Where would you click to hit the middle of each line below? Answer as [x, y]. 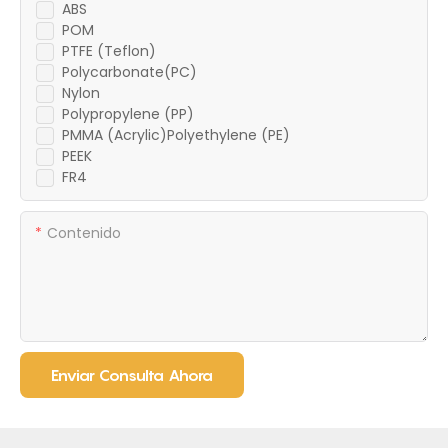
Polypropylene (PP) [128, 114]
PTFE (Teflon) [109, 51]
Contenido [84, 233]
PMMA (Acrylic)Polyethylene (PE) [176, 135]
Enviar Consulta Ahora [132, 375]
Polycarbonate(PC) [129, 72]
